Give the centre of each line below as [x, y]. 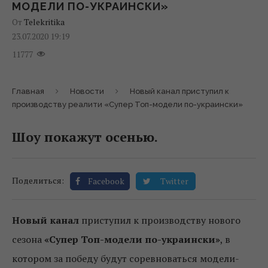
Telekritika [44, 22]
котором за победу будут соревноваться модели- [126, 259]
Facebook [106, 181]
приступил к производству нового [160, 220]
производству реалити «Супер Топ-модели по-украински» [127, 105]
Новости [87, 92]
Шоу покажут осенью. [85, 137]
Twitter [174, 181]
